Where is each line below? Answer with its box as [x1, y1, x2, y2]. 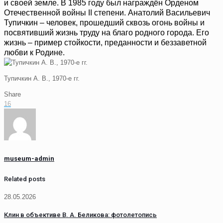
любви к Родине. [4, 48, 65, 57]
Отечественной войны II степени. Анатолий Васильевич [4, 8, 210, 17]
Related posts [4, 175, 45, 183]
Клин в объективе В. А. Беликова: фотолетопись [4, 211, 157, 219]
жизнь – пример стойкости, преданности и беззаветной [4, 38, 207, 47]
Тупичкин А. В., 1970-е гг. [4, 75, 80, 83]
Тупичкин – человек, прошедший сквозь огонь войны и [4, 18, 205, 27]
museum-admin [4, 154, 54, 162]
